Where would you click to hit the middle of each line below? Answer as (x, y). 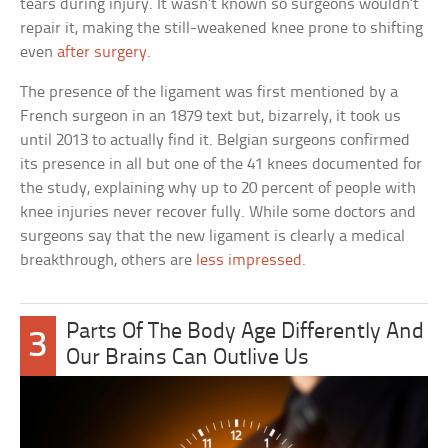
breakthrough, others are (108, 261)
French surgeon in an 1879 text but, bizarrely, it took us (211, 117)
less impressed (249, 261)
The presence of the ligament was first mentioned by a (209, 93)
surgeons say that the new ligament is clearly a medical (213, 237)
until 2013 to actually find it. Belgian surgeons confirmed (215, 141)
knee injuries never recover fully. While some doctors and (218, 213)
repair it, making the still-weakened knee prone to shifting (222, 29)
